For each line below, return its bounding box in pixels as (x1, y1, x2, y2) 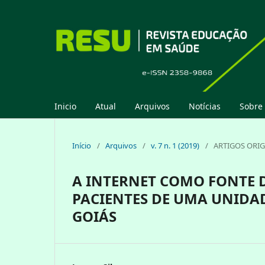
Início (72, 140, 91, 151)
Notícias (189, 100, 221, 112)
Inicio (54, 100, 76, 112)
